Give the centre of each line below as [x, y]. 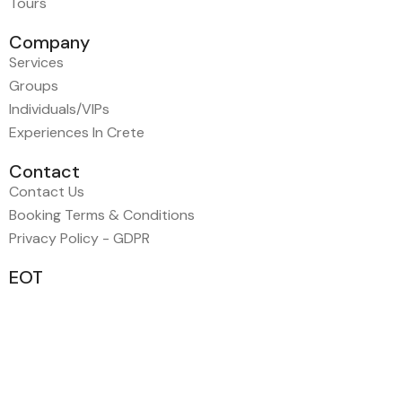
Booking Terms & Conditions [102, 215]
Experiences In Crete [77, 132]
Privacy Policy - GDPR [79, 238]
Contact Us [47, 192]
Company [49, 42]
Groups [34, 86]
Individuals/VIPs [59, 109]
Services [36, 62]
